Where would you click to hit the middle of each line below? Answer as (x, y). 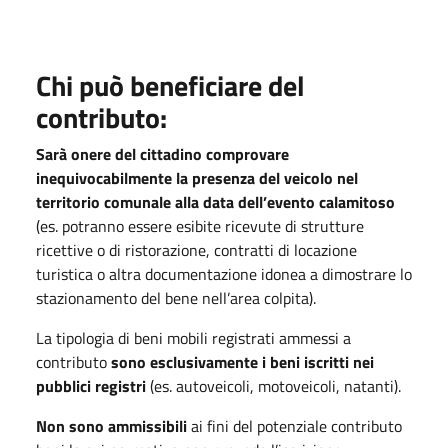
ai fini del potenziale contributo (294, 425)
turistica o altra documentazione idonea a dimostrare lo (224, 273)
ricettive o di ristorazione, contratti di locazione (196, 249)
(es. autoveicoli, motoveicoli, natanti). (273, 385)
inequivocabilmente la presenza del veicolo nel (197, 177)
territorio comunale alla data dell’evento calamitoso (217, 201)
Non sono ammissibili (111, 425)
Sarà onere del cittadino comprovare (162, 153)
